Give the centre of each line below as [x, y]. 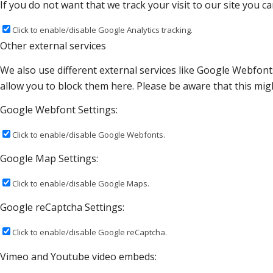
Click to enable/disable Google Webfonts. [89, 134]
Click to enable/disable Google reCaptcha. [90, 232]
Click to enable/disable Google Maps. [81, 183]
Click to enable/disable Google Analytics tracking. [102, 30]
